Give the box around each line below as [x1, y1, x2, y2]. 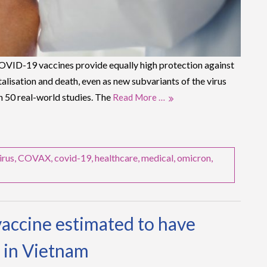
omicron [177, 152, 211, 164]
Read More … [113, 92, 165, 103]
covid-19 [54, 152, 91, 164]
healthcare [95, 152, 138, 164]
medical [141, 152, 173, 164]
